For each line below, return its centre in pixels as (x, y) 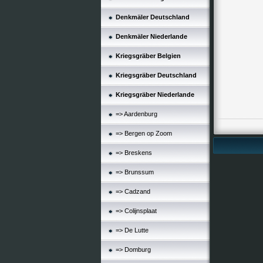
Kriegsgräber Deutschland (156, 75)
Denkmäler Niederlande (151, 36)
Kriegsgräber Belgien (148, 56)
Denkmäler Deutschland (153, 17)
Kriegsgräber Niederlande (155, 95)
